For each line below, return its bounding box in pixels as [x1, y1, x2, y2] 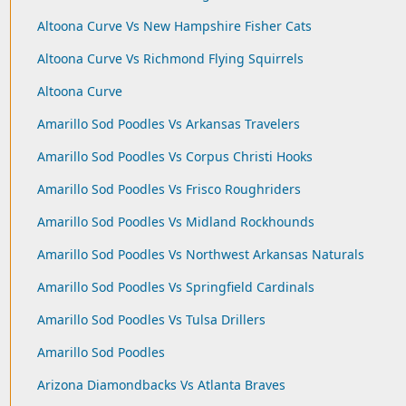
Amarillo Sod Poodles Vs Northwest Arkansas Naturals [36, 246, 364, 263]
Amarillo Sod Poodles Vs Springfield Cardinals [36, 278, 314, 295]
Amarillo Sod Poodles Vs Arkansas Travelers [36, 115, 300, 132]
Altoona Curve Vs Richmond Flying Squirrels [36, 50, 304, 67]
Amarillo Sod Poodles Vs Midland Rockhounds [36, 213, 314, 230]
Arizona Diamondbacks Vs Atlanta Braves [36, 376, 285, 393]
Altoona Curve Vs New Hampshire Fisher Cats [36, 17, 312, 34]
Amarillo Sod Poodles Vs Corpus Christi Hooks [36, 148, 313, 165]
